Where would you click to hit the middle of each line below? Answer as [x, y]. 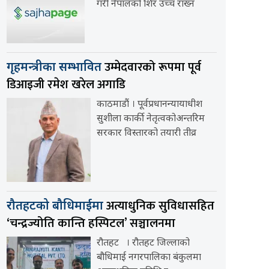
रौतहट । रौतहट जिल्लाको [143, 244]
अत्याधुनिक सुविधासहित [160, 206]
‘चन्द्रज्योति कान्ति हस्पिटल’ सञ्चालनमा [91, 224]
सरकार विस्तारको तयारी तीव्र [147, 134]
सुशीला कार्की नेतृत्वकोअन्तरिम [151, 119]
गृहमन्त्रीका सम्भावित [56, 68]
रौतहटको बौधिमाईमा [56, 207]
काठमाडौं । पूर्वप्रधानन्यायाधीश [150, 105]
